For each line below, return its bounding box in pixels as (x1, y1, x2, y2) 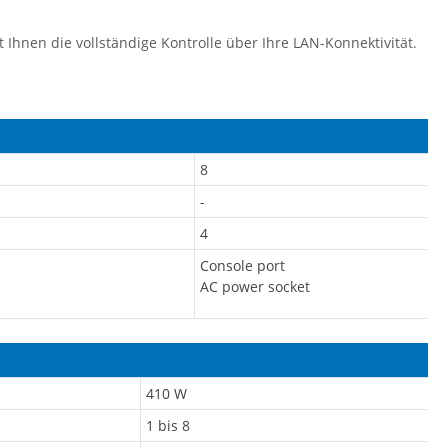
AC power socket (200, 277, 310, 297)
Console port (200, 256, 285, 276)
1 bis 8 (146, 416, 190, 436)
